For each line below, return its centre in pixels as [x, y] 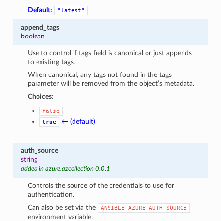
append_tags [40, 27]
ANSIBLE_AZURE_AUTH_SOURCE [144, 208]
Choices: [41, 96]
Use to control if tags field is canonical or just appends [110, 53]
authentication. [51, 194]
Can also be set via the [63, 207]
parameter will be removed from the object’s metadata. [111, 83]
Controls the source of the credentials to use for [101, 185]
